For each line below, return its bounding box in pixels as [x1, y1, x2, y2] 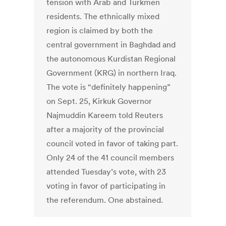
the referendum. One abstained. [46, 195, 163, 205]
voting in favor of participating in [46, 181, 166, 191]
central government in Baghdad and [46, 39, 176, 50]
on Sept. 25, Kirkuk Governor [46, 96, 152, 106]
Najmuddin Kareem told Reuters [46, 110, 163, 121]
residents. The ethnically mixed [46, 11, 160, 22]
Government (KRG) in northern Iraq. [46, 68, 177, 78]
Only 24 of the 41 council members [46, 152, 175, 163]
